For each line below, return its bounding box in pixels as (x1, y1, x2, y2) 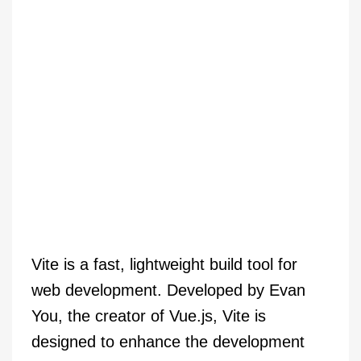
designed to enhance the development (31, 333, 305, 351)
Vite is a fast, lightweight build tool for (31, 255, 297, 274)
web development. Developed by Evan (31, 281, 305, 300)
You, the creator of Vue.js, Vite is (31, 307, 266, 326)
